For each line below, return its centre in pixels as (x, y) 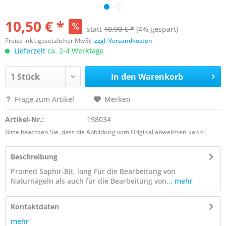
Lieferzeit (30, 51)
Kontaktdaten (35, 207)
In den (123, 77)
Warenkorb (160, 77)
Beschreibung (34, 157)
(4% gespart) (157, 29)
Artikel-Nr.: (24, 119)
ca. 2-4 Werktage (75, 51)
